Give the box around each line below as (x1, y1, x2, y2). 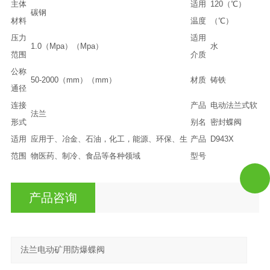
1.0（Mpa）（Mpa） (30, 41, 103, 51)
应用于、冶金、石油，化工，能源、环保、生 (30, 134, 187, 143)
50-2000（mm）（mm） (30, 75, 116, 84)
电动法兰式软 (210, 100, 257, 110)
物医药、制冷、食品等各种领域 (30, 151, 143, 160)
